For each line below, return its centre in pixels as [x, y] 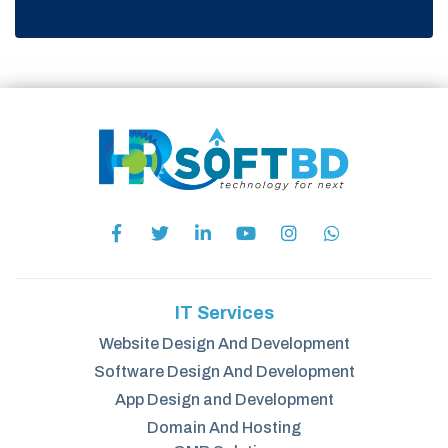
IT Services [224, 312]
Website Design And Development [224, 343]
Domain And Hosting [224, 427]
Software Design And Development [224, 371]
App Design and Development [224, 399]
